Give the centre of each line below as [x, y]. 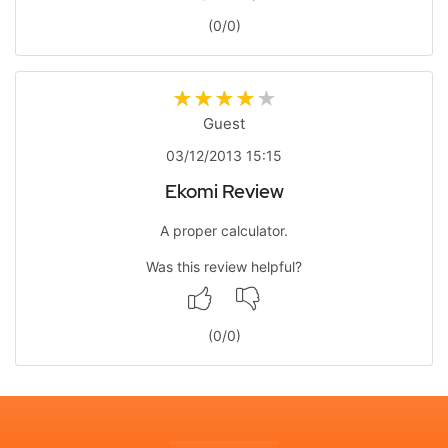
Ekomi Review [224, 191]
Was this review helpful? [224, 266]
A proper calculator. [224, 230]
